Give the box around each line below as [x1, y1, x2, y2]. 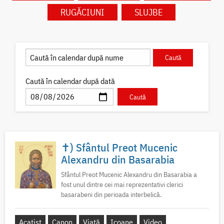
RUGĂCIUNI [60, 6, 104, 18]
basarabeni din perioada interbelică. [61, 190, 161, 199]
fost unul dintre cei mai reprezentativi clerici [61, 180, 183, 189]
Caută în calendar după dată [25, 75, 115, 86]
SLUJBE [134, 6, 162, 18]
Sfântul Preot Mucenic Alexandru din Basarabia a [61, 170, 197, 179]
